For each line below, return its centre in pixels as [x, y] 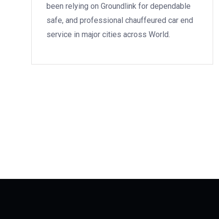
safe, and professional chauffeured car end [120, 20]
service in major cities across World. [108, 34]
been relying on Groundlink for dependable [119, 6]
